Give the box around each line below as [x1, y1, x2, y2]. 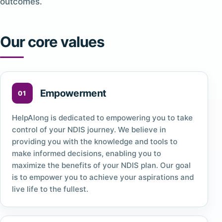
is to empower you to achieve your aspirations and [11, 172, 194, 182]
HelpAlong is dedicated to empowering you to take [11, 113, 193, 123]
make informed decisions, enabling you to [11, 149, 161, 159]
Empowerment [40, 87, 107, 99]
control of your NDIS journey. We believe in [11, 125, 166, 135]
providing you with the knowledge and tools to [11, 137, 177, 147]
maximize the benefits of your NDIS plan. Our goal [11, 161, 191, 170]
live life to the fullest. [11, 184, 88, 194]
